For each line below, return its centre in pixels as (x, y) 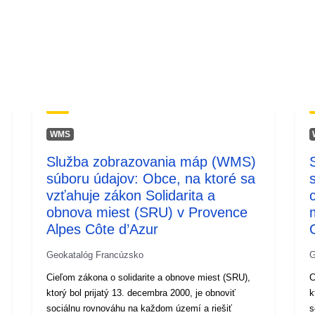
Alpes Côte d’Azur (103, 229)
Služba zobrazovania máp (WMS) (152, 161)
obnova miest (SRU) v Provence (147, 212)
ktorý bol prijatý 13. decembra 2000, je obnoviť (141, 292)
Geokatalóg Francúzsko (95, 255)
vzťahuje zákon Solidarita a (131, 195)
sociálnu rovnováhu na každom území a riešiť (140, 308)
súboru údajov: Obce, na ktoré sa (151, 178)
